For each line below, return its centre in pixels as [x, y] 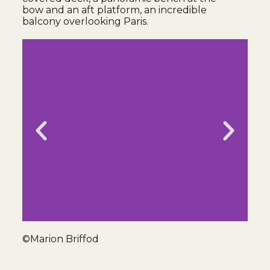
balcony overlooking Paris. [85, 22]
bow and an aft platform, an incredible [114, 10]
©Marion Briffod [60, 239]
